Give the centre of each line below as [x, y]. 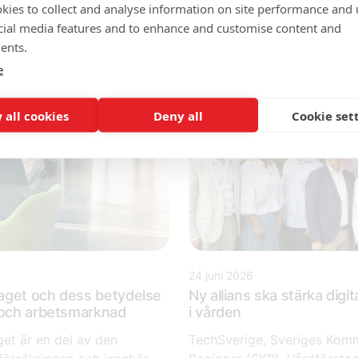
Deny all [178, 115]
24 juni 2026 [221, 276]
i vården [215, 312]
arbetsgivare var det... [255, 28]
